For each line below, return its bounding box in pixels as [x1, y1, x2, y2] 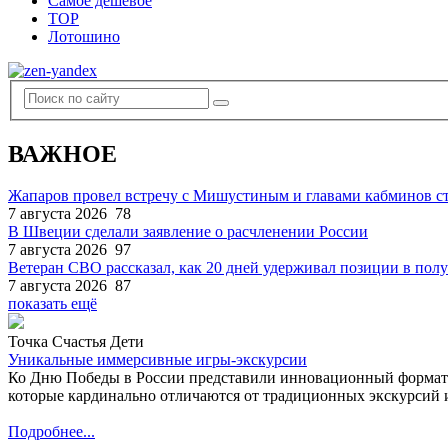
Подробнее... [8, 423, 95, 441]
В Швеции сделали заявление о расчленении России [8, 223, 368, 241]
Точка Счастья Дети [8, 333, 144, 351]
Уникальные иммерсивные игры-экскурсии [8, 351, 307, 369]
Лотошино [48, 28, 120, 45]
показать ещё [8, 295, 97, 313]
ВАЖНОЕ [8, 140, 117, 167]
